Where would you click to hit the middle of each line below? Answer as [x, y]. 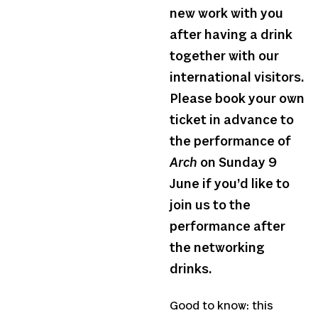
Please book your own [237, 100]
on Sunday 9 [237, 164]
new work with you [226, 15]
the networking [217, 249]
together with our [224, 57]
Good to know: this [221, 306]
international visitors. [238, 78]
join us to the [210, 206]
